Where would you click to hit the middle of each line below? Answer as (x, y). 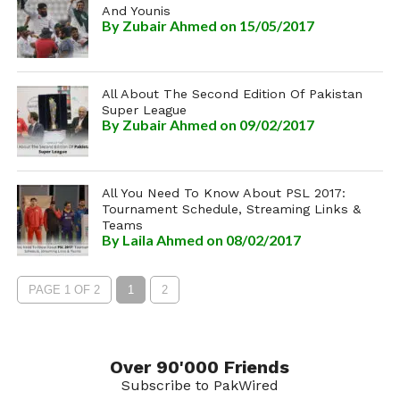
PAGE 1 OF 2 (64, 290)
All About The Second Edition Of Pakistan (232, 94)
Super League (144, 110)
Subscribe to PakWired (200, 385)
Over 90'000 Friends (200, 367)
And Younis (136, 11)
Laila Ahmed (162, 240)
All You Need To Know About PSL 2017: (223, 193)
